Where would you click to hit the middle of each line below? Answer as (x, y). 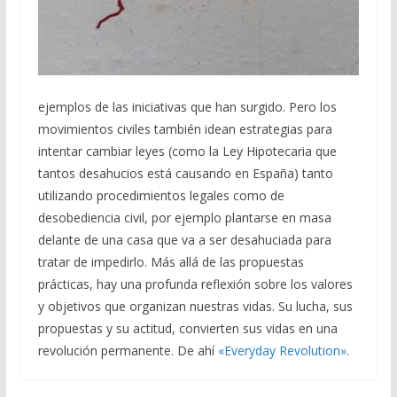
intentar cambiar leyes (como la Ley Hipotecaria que (187, 152)
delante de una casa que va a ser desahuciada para (184, 240)
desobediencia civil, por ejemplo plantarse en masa (184, 218)
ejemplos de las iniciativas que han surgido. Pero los (187, 107)
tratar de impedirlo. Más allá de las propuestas (171, 262)
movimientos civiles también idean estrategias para (185, 129)
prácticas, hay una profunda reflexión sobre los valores (195, 284)
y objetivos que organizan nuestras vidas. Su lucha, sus (195, 307)
